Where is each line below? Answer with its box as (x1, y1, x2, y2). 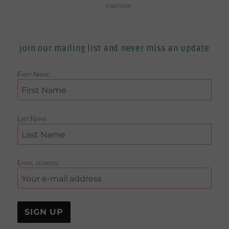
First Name (17, 70, 50, 79)
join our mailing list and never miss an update (19, 43, 210, 54)
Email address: (17, 158, 59, 167)
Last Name (17, 113, 48, 123)
